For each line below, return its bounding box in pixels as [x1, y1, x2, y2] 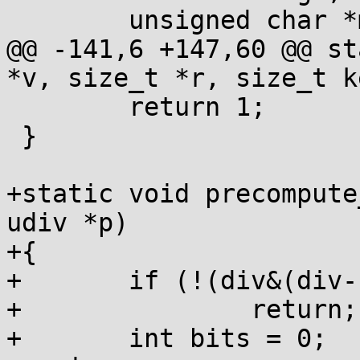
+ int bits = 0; [6, 324, 22, 353]
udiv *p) [6, 208, 129, 237]
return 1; [6, 92, 22, 121]
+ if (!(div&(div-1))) [6, 266, 22, 295]
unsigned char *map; [6, 6, 22, 35]
